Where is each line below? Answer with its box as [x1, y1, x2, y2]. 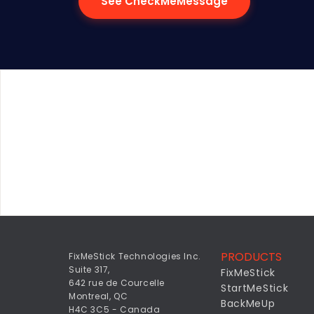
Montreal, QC [69, 290, 128, 302]
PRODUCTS [220, 249, 282, 265]
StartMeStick [220, 281, 289, 295]
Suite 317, [69, 264, 111, 275]
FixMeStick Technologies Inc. [69, 250, 201, 262]
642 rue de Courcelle [69, 277, 165, 289]
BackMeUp [220, 296, 275, 310]
